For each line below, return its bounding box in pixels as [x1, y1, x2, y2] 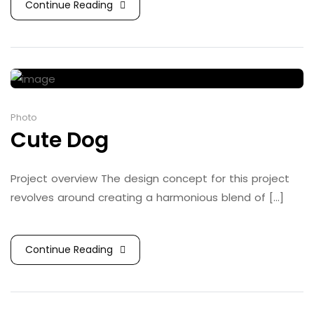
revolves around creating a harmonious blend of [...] [11, 189, 284, 205]
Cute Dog [11, 125, 109, 155]
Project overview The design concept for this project [11, 170, 289, 186]
